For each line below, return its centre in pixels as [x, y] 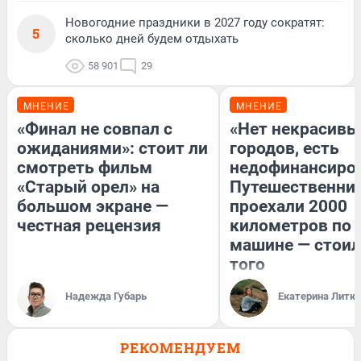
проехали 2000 [288, 207]
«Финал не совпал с [95, 129]
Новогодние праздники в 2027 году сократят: [195, 23]
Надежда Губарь [106, 297]
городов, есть [284, 149]
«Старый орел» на [88, 187]
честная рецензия [89, 226]
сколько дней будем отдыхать [152, 39]
